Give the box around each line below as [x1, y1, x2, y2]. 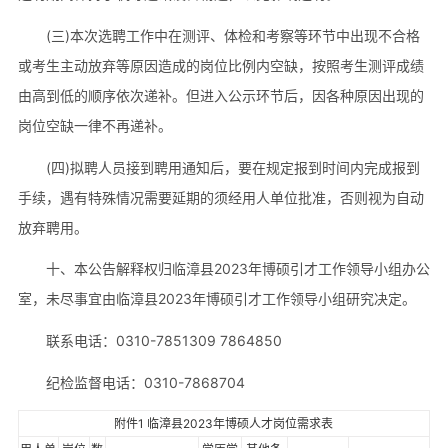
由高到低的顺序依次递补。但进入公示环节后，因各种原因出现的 [17, 86, 424, 104]
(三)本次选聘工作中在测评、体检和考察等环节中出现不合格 [45, 26, 420, 44]
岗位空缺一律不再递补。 [17, 116, 172, 134]
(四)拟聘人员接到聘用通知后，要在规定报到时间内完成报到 [45, 158, 420, 176]
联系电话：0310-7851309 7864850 [45, 332, 282, 350]
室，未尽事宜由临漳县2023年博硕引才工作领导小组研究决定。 [17, 290, 416, 308]
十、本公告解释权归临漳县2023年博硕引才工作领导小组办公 [45, 260, 430, 278]
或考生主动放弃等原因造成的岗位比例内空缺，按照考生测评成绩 [17, 56, 424, 74]
